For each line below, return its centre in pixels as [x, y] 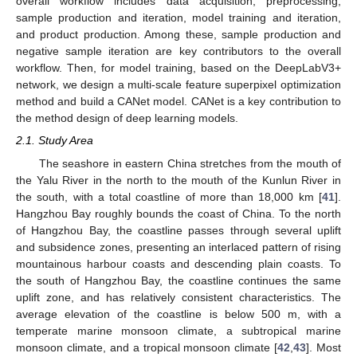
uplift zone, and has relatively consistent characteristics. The [178, 297]
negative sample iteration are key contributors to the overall [178, 51]
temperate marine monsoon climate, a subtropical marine [178, 330]
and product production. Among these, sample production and [178, 35]
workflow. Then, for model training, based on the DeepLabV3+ [178, 68]
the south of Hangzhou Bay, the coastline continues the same [178, 280]
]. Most [324, 347]
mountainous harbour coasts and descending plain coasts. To [178, 263]
